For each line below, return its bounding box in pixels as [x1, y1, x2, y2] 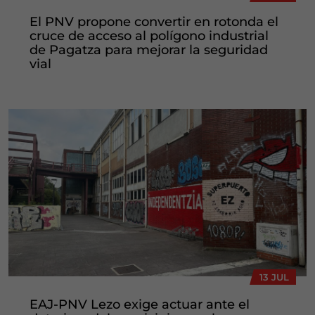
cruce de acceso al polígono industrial [30, 28, 269, 44]
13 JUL [259, 271, 289, 283]
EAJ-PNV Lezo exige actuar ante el [30, 297, 250, 313]
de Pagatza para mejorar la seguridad [30, 42, 268, 58]
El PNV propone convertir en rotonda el [30, 14, 278, 30]
